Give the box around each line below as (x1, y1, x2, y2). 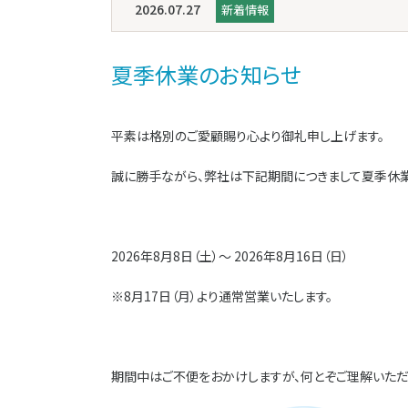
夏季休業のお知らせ (111, 58, 301, 91)
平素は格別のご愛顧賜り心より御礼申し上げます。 (111, 127, 384, 146)
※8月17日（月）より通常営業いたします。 (111, 287, 332, 306)
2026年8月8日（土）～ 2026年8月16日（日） (111, 247, 349, 266)
